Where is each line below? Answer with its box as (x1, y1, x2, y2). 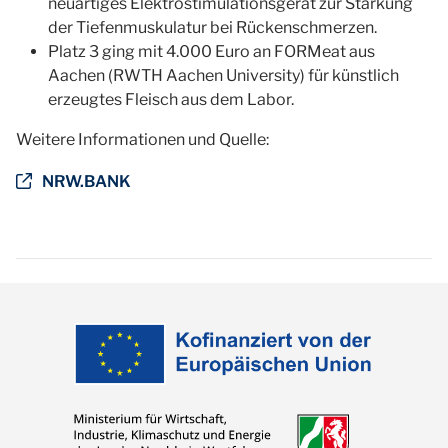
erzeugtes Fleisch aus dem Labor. (48, 90, 294, 109)
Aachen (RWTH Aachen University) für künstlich (48, 66, 399, 85)
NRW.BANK (42, 172, 131, 191)
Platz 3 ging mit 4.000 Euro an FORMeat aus (48, 42, 375, 61)
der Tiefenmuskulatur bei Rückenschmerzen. (48, 18, 377, 37)
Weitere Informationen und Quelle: (16, 130, 269, 149)
